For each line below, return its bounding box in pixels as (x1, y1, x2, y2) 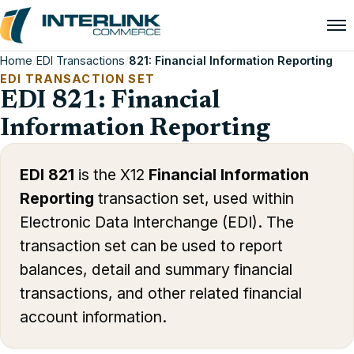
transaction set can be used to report (20, 236, 283, 255)
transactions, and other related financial (20, 284, 302, 303)
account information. (20, 307, 167, 326)
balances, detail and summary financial (20, 260, 292, 279)
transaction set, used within (94, 189, 294, 208)
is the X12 (74, 165, 149, 184)
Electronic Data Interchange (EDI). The (20, 213, 294, 232)
